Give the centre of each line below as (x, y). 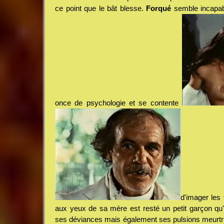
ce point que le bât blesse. (100, 8)
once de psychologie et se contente (118, 103)
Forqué (158, 8)
